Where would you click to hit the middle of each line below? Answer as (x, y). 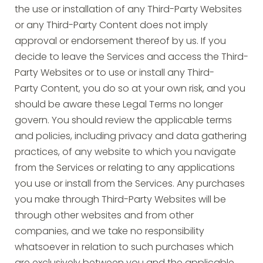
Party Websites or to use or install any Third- (114, 73)
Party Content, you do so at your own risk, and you (130, 89)
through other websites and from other (104, 216)
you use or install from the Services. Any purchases (130, 184)
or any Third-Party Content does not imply (111, 26)
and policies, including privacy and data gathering (131, 137)
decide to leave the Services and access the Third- (131, 58)
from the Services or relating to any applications (125, 168)
